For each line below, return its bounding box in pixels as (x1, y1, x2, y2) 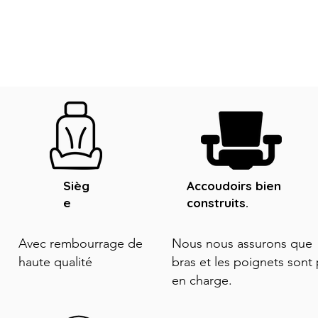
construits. (187, 195, 248, 210)
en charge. (172, 273, 236, 288)
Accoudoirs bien (187, 178, 281, 193)
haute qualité (18, 254, 92, 270)
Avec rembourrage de (18, 236, 143, 251)
